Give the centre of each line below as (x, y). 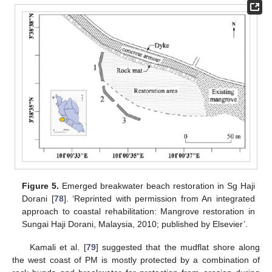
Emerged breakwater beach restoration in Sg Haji (157, 185)
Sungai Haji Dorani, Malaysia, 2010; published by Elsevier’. (135, 224)
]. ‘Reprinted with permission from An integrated (159, 198)
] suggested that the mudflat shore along (178, 247)
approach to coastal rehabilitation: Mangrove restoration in (138, 211)
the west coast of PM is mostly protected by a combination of (136, 260)
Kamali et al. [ (58, 247)
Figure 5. (41, 185)
